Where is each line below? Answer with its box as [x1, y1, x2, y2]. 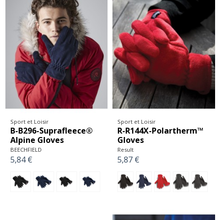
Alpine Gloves [10, 135, 64, 146]
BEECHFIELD [10, 145, 42, 153]
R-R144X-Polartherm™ [117, 125, 203, 137]
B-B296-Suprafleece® [10, 125, 93, 137]
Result [117, 145, 134, 153]
